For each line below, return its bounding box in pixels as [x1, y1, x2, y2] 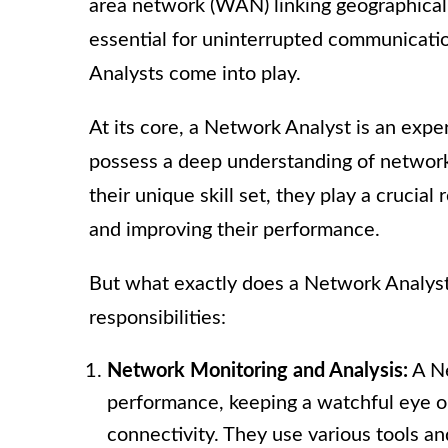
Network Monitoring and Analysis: [107, 361, 408, 382]
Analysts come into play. [89, 64, 301, 85]
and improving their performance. [89, 220, 380, 241]
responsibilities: [89, 308, 226, 329]
